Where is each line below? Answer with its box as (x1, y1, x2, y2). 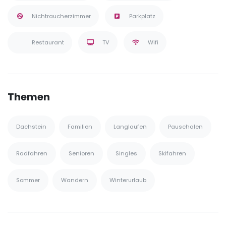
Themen (8, 90, 50, 104)
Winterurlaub (109, 176, 146, 185)
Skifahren (158, 149, 186, 158)
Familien (68, 123, 92, 131)
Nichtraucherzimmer (32, 12, 91, 21)
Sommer (16, 176, 40, 185)
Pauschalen (168, 123, 203, 131)
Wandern (61, 176, 88, 185)
